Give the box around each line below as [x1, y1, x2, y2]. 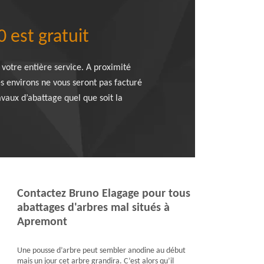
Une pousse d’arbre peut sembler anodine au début [16, 246, 186, 255]
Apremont [16, 216, 67, 228]
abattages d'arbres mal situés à [16, 202, 170, 214]
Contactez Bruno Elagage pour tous [16, 188, 190, 200]
